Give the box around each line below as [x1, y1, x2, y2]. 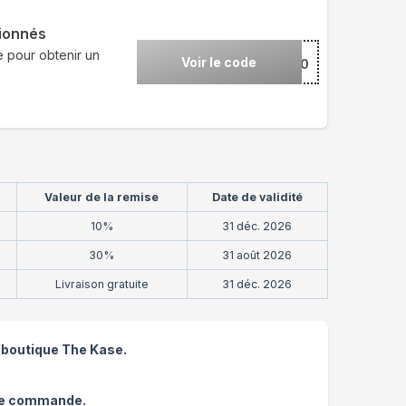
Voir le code [181, 53, 257, 70]
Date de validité [211, 190, 303, 204]
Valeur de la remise [44, 190, 159, 204]
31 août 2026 [222, 248, 293, 262]
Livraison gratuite [54, 277, 149, 291]
